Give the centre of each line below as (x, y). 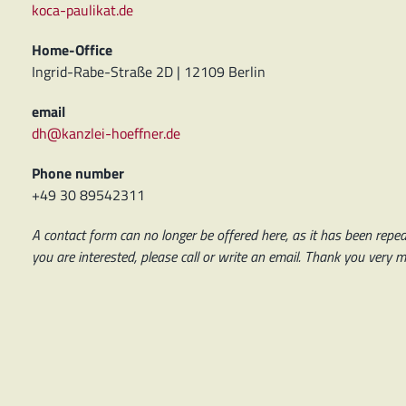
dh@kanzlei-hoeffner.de (106, 133)
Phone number (77, 173)
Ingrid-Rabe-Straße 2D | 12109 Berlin (148, 72)
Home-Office (72, 50)
